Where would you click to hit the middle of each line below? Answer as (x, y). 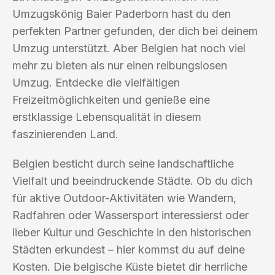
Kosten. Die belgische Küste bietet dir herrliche (130, 266)
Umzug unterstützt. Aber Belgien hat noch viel (129, 48)
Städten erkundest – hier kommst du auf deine (129, 249)
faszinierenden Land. (65, 134)
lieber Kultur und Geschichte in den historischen (132, 232)
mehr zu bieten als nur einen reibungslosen (120, 65)
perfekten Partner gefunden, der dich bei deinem (135, 31)
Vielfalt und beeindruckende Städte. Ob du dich (132, 180)
